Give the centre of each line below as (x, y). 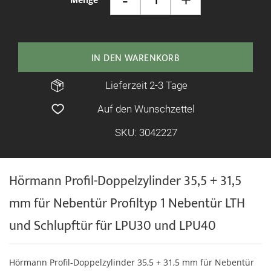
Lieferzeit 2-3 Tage (146, 85)
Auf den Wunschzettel (146, 109)
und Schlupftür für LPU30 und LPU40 (113, 226)
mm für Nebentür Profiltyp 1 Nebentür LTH (127, 204)
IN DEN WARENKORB (135, 58)
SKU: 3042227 (146, 132)
